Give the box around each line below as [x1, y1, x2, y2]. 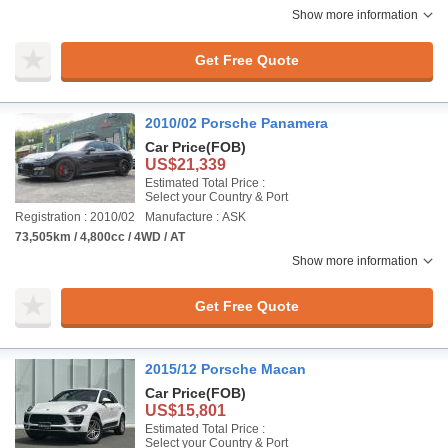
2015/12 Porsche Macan [145, 361, 306, 377]
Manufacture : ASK [145, 210, 246, 224]
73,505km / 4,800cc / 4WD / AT [15, 230, 185, 244]
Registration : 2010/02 [15, 210, 135, 224]
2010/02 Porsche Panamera [145, 115, 328, 131]
